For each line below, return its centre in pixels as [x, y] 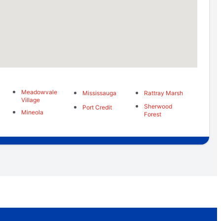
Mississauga [100, 93]
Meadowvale [39, 92]
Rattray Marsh [163, 93]
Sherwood [158, 107]
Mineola [32, 112]
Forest [152, 114]
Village [30, 100]
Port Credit [97, 108]
